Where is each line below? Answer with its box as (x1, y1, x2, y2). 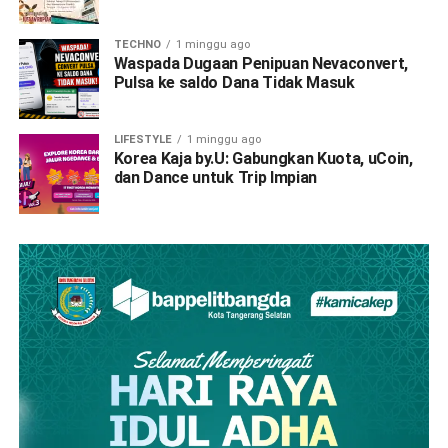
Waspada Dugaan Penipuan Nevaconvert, (113, 53, 409, 73)
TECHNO (113, 37, 161, 51)
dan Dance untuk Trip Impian (113, 167, 318, 187)
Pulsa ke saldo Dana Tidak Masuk (113, 72, 355, 92)
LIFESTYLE (113, 132, 172, 146)
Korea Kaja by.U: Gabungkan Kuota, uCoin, (113, 148, 413, 168)
